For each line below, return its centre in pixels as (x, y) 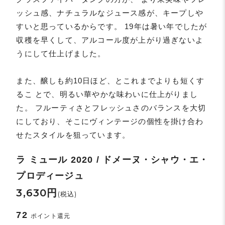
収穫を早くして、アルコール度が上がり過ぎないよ (110, 40)
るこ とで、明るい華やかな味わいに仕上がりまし (107, 94)
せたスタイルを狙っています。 (73, 135)
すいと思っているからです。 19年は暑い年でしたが (112, 27)
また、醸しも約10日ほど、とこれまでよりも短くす (110, 81)
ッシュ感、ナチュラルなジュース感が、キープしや (110, 13)
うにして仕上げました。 (61, 54)
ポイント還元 (51, 216)
